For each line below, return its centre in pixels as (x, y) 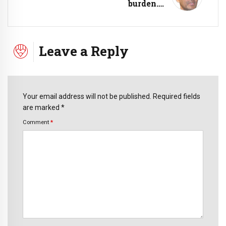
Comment (37, 122)
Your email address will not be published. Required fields (111, 96)
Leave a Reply (84, 51)
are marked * (44, 107)
